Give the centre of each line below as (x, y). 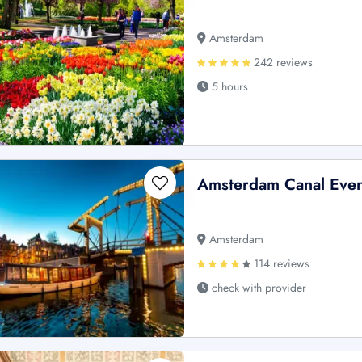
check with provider (258, 287)
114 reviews (280, 263)
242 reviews (282, 63)
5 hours (229, 87)
